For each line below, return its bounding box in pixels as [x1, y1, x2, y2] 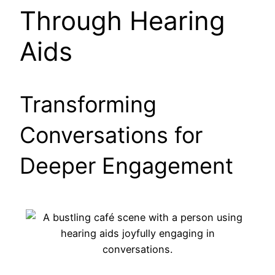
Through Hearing [20, 4, 225, 36]
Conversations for [20, 121, 203, 149]
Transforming [20, 90, 157, 118]
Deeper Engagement [20, 152, 233, 179]
